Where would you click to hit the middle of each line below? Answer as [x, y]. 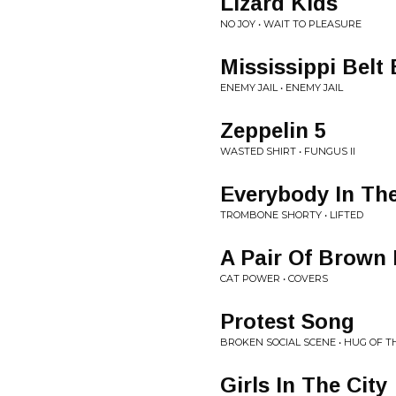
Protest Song [287, 321]
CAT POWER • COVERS [274, 278]
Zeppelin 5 [273, 130]
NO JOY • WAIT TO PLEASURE [291, 24]
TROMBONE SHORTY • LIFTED [292, 215]
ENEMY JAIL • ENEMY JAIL [282, 88]
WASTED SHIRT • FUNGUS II [288, 151]
